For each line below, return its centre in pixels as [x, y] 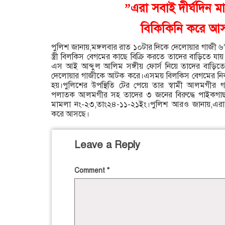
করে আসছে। [70, 114]
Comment [91, 171]
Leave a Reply [107, 145]
